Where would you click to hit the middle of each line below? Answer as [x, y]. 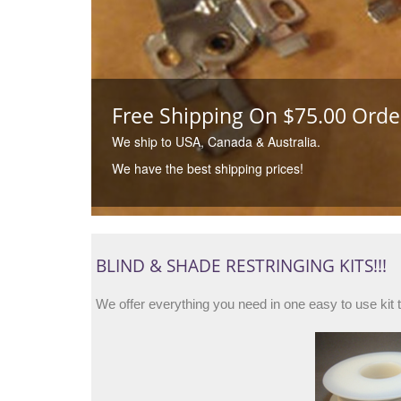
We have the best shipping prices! [208, 168]
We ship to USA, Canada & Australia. [216, 141]
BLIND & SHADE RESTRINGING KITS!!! [241, 266]
